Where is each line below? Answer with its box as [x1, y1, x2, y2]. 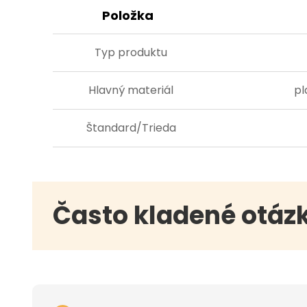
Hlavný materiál [88, 82, 173, 98]
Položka [101, 6, 153, 24]
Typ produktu [95, 44, 167, 60]
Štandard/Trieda [86, 119, 176, 136]
